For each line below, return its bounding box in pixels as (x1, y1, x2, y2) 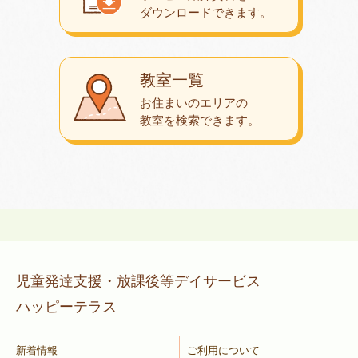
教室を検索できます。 (140, 113, 260, 127)
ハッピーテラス (16, 298, 117, 315)
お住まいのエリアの (140, 95, 248, 109)
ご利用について (187, 344, 260, 356)
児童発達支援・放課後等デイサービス (16, 272, 275, 289)
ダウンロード (140, 5, 212, 19)
